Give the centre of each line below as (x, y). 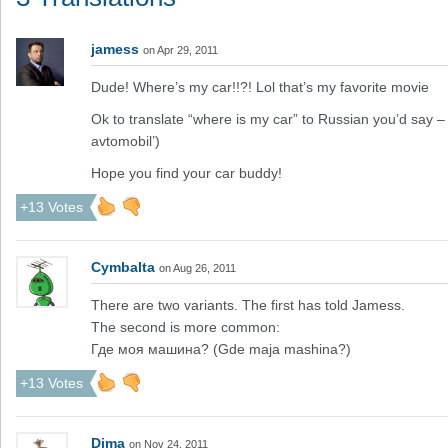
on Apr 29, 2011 (180, 50)
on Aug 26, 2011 (197, 268)
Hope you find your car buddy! (186, 173)
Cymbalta (123, 267)
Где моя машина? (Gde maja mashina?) (221, 349)
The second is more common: (185, 327)
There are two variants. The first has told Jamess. (248, 305)
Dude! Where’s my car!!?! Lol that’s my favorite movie (260, 87)
